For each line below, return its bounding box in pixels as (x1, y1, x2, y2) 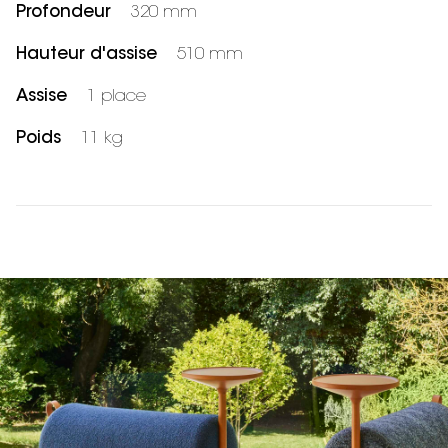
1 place (87, 88, 146, 106)
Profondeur (16, 4, 111, 22)
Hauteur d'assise (16, 46, 157, 64)
